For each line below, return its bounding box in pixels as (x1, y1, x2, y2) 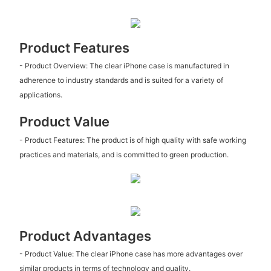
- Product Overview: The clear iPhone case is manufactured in (19, 61, 229, 71)
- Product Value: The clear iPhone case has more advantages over (19, 249, 243, 259)
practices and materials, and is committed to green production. (19, 149, 229, 159)
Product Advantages (19, 227, 151, 244)
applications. (19, 90, 62, 100)
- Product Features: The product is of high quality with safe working (19, 135, 246, 145)
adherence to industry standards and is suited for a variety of (19, 76, 223, 85)
